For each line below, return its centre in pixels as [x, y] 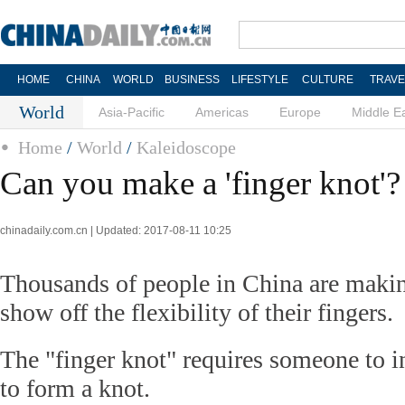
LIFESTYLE [259, 80]
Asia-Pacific [132, 112]
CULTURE [327, 80]
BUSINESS [192, 80]
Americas [222, 112]
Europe [300, 112]
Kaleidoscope [186, 147]
